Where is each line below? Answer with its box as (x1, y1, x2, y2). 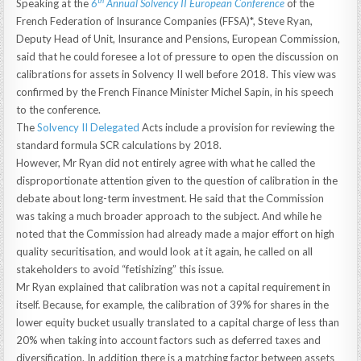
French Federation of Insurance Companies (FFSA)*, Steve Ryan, (16, 15, 313, 28)
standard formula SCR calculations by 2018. (16, 139, 222, 152)
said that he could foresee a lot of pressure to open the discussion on (16, 50, 339, 64)
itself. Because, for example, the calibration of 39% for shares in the (16, 298, 330, 312)
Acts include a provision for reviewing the (139, 121, 335, 135)
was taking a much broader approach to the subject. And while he (16, 210, 322, 223)
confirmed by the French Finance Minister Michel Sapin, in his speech (16, 85, 334, 99)
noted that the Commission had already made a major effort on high (16, 227, 335, 241)
